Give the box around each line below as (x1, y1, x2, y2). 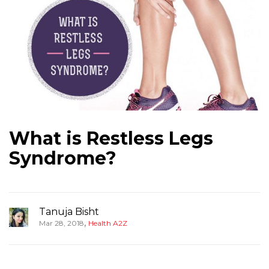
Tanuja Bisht (39, 206, 99, 217)
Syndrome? (9, 147, 116, 169)
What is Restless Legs (9, 127, 213, 150)
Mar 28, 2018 (39, 219, 84, 228)
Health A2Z (88, 219, 127, 228)
